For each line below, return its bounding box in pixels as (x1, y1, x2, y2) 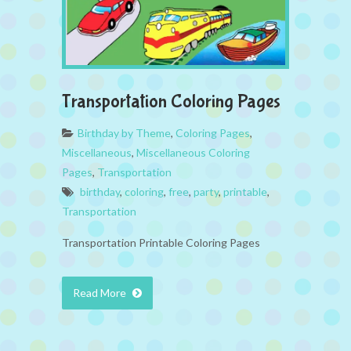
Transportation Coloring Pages (62, 91, 280, 113)
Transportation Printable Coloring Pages (62, 236, 260, 250)
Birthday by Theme (78, 126, 171, 140)
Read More (73, 286, 128, 300)
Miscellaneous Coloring (136, 146, 250, 160)
